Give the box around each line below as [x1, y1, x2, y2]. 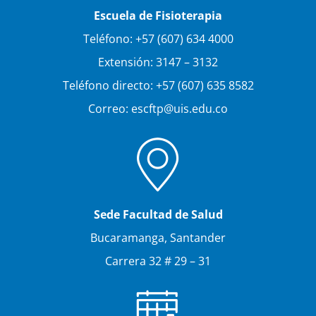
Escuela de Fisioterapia [94, 7, 222, 23]
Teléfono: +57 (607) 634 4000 [83, 30, 233, 47]
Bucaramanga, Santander [90, 229, 226, 245]
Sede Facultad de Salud [93, 206, 223, 222]
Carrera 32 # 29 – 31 [105, 253, 211, 269]
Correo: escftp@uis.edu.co [88, 100, 228, 116]
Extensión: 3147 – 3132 [98, 54, 218, 70]
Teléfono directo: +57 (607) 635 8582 [62, 77, 254, 93]
